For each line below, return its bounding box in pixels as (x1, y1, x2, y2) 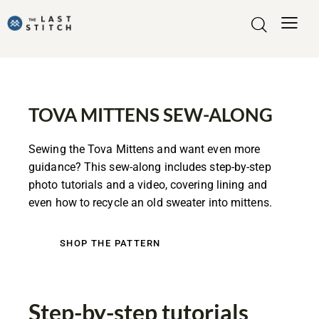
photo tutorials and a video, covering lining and (28, 178, 267, 192)
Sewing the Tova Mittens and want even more (28, 142, 261, 157)
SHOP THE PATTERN (60, 238, 161, 249)
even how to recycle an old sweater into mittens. (28, 196, 275, 210)
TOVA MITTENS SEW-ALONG (28, 103, 273, 127)
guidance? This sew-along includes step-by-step (28, 160, 271, 174)
